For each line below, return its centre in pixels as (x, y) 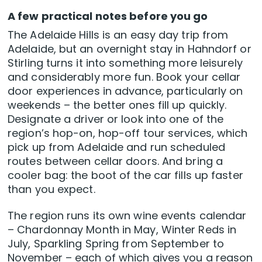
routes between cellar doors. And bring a (116, 161)
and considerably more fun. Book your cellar (124, 77)
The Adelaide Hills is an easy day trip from (118, 35)
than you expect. (51, 189)
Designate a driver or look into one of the (116, 119)
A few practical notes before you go (108, 16)
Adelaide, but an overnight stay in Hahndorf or (130, 49)
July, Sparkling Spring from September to (116, 244)
